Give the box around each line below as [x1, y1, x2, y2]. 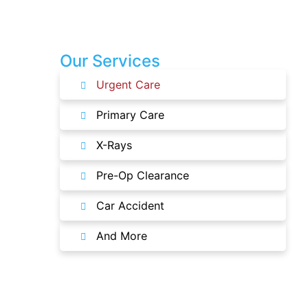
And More [96, 229, 147, 243]
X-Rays [96, 138, 132, 152]
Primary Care [96, 108, 164, 122]
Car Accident [96, 199, 164, 212]
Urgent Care [96, 78, 160, 91]
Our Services [60, 51, 160, 71]
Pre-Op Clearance [96, 168, 189, 182]
